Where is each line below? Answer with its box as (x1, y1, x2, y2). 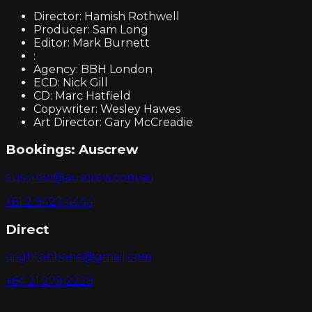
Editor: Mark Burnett (33, 36, 150, 49)
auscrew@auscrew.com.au (6, 170, 155, 184)
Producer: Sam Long (33, 22, 148, 36)
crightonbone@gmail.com (6, 250, 152, 264)
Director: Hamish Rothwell (33, 9, 180, 23)
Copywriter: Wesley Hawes (33, 102, 180, 116)
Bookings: (6, 141, 79, 158)
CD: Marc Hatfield (33, 88, 131, 102)
